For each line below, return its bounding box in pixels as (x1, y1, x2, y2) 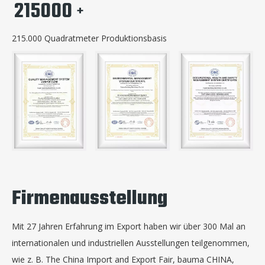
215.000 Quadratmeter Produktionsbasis (12, 32, 167, 44)
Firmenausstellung (12, 183, 167, 214)
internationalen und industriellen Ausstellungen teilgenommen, (12, 237, 250, 248)
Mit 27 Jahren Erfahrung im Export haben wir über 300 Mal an (12, 220, 245, 232)
